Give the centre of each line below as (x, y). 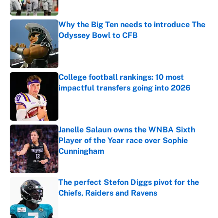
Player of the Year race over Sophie (123, 141)
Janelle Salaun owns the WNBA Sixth (127, 130)
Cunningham (81, 151)
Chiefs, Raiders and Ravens (108, 193)
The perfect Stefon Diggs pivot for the (129, 182)
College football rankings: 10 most (121, 77)
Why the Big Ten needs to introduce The (132, 25)
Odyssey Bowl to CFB (98, 36)
